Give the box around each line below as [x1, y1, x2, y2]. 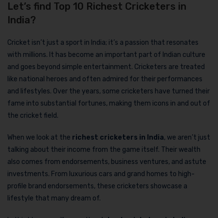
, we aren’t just [164, 133, 210, 142]
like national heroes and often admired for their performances [7, 74, 202, 83]
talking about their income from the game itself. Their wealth [7, 145, 200, 154]
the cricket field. [7, 111, 58, 120]
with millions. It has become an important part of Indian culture [7, 50, 205, 59]
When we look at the [7, 133, 72, 142]
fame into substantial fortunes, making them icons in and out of [7, 99, 210, 108]
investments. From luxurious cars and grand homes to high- [7, 169, 195, 178]
